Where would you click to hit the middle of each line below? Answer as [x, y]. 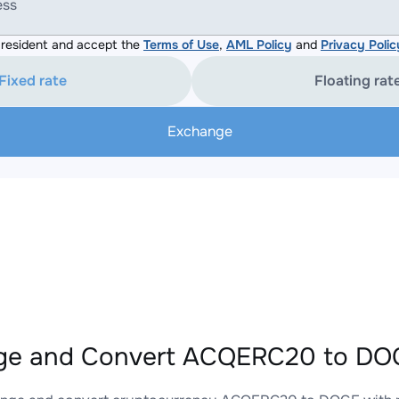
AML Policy [259, 45]
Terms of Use [181, 45]
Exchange [199, 131]
